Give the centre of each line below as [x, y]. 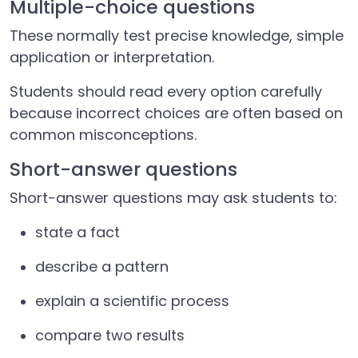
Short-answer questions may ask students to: [173, 198]
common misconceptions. [103, 135]
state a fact [78, 232]
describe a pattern [102, 267]
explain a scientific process [132, 301]
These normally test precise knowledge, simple [177, 36]
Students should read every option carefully [166, 91]
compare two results [110, 335]
